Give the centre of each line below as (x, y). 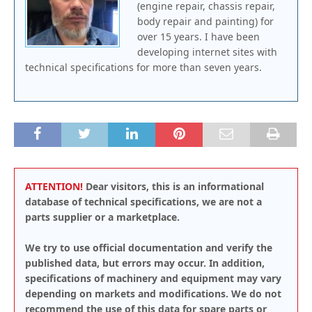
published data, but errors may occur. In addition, (145, 263)
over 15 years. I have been (198, 37)
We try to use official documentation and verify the (149, 248)
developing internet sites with (207, 52)
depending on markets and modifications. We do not (153, 294)
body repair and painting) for (205, 21)
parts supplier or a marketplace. (102, 217)
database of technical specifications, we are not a (143, 202)
